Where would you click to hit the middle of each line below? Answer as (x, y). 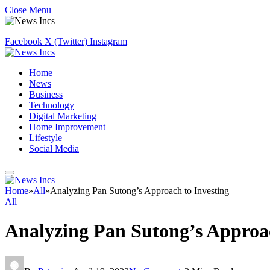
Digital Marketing (63, 116)
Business (46, 94)
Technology (52, 105)
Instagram (108, 41)
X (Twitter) (66, 41)
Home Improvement (67, 127)
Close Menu (28, 10)
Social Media (54, 149)
